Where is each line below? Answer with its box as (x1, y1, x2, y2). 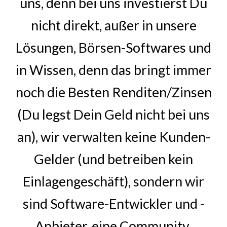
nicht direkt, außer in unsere (30, 17, 197, 33)
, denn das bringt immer (73, 62, 211, 78)
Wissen (29, 62, 73, 78)
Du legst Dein (22, 106, 102, 123)
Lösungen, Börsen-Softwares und (16, 40, 211, 56)
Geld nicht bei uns (102, 106, 210, 123)
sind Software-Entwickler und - (22, 196, 205, 212)
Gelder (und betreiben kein (34, 151, 193, 167)
